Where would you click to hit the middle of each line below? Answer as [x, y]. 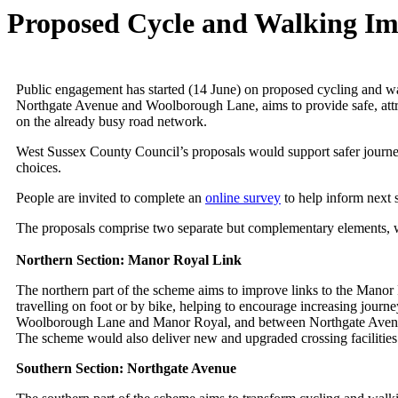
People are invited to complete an [109, 198]
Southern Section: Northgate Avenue [126, 369]
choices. [39, 168]
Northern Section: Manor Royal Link [129, 260]
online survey [243, 198]
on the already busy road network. [111, 122]
